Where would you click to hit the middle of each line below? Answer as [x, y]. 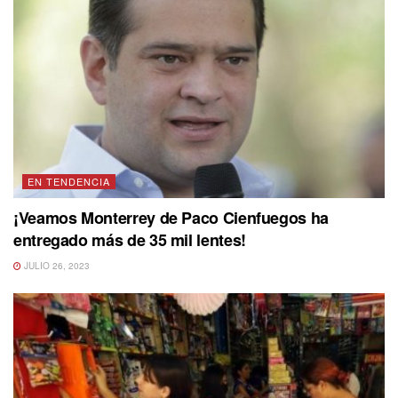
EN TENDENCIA [69, 181]
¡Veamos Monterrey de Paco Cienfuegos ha [171, 217]
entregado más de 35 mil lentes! [130, 239]
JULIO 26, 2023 [56, 265]
